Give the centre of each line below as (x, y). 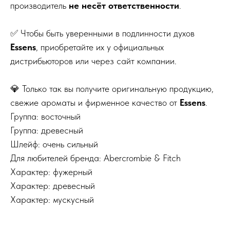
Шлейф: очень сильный (54, 144)
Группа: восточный (45, 116)
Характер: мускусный (52, 199)
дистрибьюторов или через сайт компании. (93, 61)
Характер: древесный (53, 185)
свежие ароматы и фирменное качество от (95, 102)
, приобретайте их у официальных (100, 47)
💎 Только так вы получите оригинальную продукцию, (112, 88)
